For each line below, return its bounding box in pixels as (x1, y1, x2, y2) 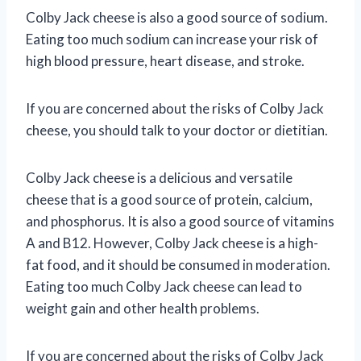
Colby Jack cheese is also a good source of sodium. (26, 8, 328, 26)
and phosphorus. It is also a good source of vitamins (26, 212, 334, 230)
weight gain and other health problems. (26, 299, 259, 317)
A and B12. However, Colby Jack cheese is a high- (26, 234, 318, 251)
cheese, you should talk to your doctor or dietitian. (26, 121, 328, 139)
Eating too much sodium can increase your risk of (26, 30, 318, 48)
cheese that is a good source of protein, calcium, (26, 190, 313, 208)
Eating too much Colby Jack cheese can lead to (26, 277, 302, 295)
